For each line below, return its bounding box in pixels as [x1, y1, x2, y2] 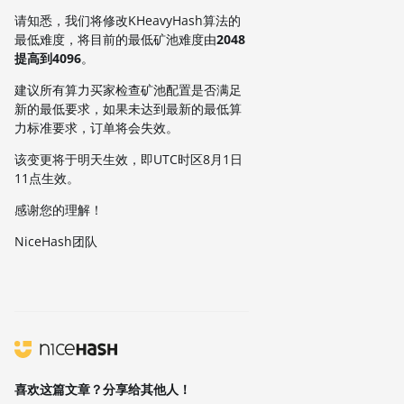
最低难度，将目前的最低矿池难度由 [14, 31, 216, 48]
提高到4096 [14, 50, 81, 67]
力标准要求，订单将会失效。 [14, 119, 179, 136]
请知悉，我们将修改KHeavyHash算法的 [14, 12, 241, 29]
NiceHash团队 [14, 233, 97, 250]
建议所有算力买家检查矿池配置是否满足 [14, 81, 242, 98]
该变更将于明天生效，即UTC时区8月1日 [14, 151, 243, 168]
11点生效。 [14, 170, 79, 187]
